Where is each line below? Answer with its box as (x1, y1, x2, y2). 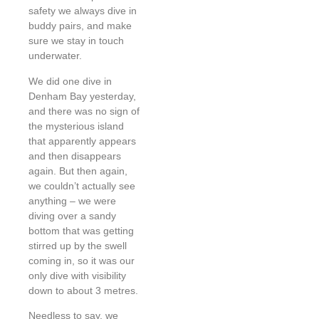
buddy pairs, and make (28, 20, 132, 32)
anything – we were (28, 194, 116, 206)
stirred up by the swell (28, 239, 127, 251)
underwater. (28, 50, 82, 62)
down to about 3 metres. (28, 284, 138, 296)
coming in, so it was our (28, 254, 135, 266)
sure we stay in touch (28, 35, 124, 47)
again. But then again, (28, 164, 127, 177)
